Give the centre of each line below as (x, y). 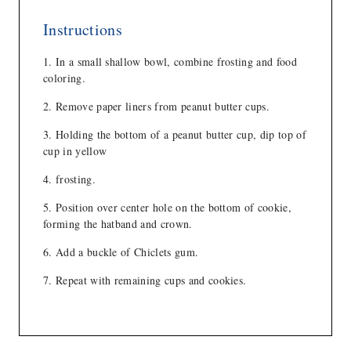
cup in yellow (75, 150)
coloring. (64, 78)
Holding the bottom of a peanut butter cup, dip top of (181, 134)
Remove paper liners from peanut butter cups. (163, 106)
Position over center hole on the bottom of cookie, (173, 207)
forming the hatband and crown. (118, 223)
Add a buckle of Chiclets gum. (127, 251)
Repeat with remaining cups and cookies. (151, 280)
